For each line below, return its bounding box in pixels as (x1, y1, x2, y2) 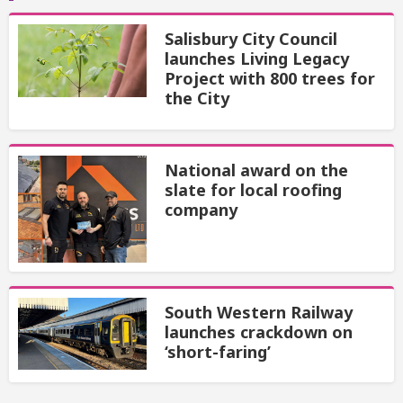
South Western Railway (164, 300, 353, 323)
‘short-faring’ (164, 340, 271, 363)
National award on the (164, 158, 348, 181)
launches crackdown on (164, 320, 353, 343)
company (164, 198, 237, 220)
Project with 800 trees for (164, 67, 375, 90)
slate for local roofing (164, 178, 342, 201)
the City (164, 87, 229, 110)
